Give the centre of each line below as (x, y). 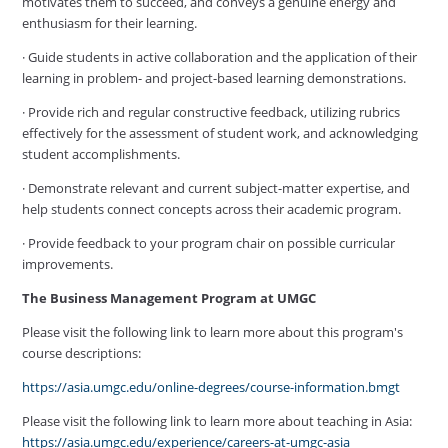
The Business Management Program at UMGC (169, 297)
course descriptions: (82, 352)
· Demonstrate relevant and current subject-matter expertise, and (216, 187)
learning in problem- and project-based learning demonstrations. (214, 77)
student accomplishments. (101, 153)
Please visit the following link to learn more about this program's (213, 331)
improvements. (68, 263)
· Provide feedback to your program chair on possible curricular (209, 242)
